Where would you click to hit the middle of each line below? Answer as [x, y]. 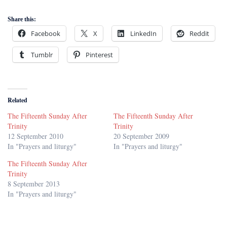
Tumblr [42, 54]
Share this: [22, 19]
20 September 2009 [141, 136]
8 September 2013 [34, 183]
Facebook [46, 33]
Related [17, 100]
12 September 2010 [35, 136]
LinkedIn [143, 33]
